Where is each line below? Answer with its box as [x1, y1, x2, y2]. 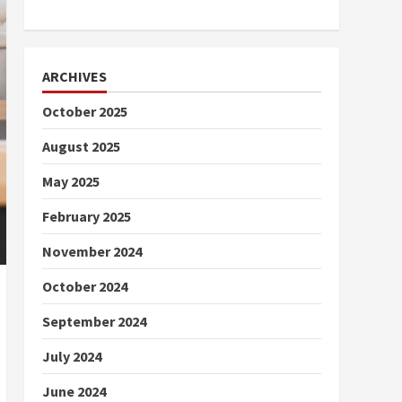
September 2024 [41, 312, 146, 330]
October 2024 [41, 277, 127, 295]
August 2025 [41, 137, 120, 155]
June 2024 [41, 382, 106, 400]
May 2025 [41, 172, 100, 190]
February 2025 [41, 207, 131, 225]
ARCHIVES [41, 67, 107, 85]
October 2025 [41, 102, 127, 120]
